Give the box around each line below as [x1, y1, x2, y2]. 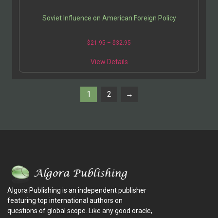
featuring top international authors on [7, 197, 123, 205]
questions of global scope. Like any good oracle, [7, 207, 152, 215]
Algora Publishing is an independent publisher [7, 186, 146, 195]
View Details [90, 58, 128, 66]
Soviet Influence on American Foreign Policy [42, 14, 176, 22]
